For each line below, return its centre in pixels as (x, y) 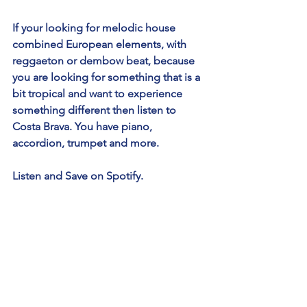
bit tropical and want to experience (99, 93)
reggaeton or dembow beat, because (105, 60)
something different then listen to (96, 110)
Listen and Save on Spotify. (78, 175)
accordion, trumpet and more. (87, 143)
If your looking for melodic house (95, 27)
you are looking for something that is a (108, 77)
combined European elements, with (101, 44)
